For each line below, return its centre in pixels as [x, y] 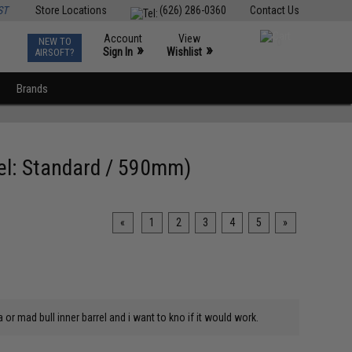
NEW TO [55, 41]
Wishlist [185, 52]
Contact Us [274, 10]
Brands [33, 89]
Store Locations [71, 10]
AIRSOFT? [55, 52]
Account [123, 38]
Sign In [118, 52]
